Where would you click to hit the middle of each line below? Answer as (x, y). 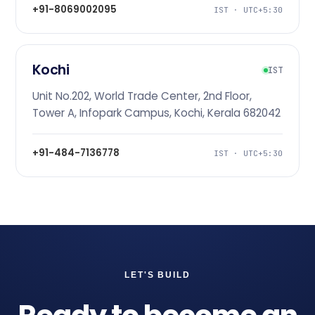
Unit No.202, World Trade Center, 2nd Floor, (142, 96)
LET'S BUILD (157, 275)
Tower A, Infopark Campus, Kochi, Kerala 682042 (156, 113)
